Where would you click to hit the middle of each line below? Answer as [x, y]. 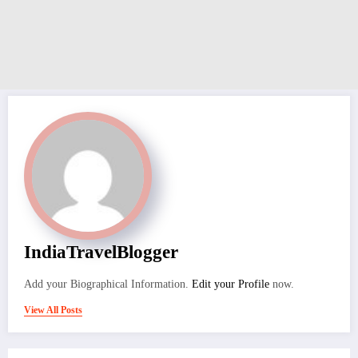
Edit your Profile [231, 284]
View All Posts [53, 310]
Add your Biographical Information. [108, 284]
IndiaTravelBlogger [101, 253]
